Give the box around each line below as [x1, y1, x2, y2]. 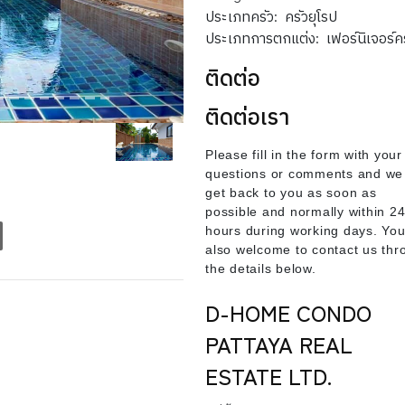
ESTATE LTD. [205, 360, 333, 391]
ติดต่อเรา [205, 99, 290, 131]
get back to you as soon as [205, 185, 377, 200]
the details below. [205, 261, 316, 276]
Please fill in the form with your [205, 147, 402, 162]
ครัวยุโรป [285, 5, 338, 26]
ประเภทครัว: [205, 5, 278, 26]
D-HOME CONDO [205, 297, 372, 328]
